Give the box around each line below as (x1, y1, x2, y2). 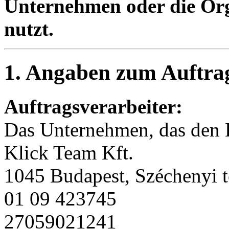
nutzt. (4, 17, 54, 40)
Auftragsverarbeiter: (4, 95, 182, 118)
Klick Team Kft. (4, 141, 133, 164)
